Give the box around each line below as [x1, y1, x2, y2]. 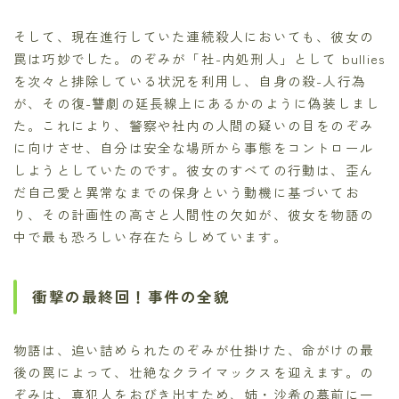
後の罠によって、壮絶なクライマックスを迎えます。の [13, 362, 374, 381]
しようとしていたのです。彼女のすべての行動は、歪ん [13, 159, 374, 179]
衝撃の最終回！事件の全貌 [32, 285, 230, 307]
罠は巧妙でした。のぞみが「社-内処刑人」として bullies [13, 48, 386, 68]
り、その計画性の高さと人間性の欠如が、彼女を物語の [13, 204, 375, 224]
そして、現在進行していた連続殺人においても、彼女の [13, 26, 374, 45]
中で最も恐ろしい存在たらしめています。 [13, 226, 288, 246]
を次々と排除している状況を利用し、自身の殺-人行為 [13, 70, 367, 90]
